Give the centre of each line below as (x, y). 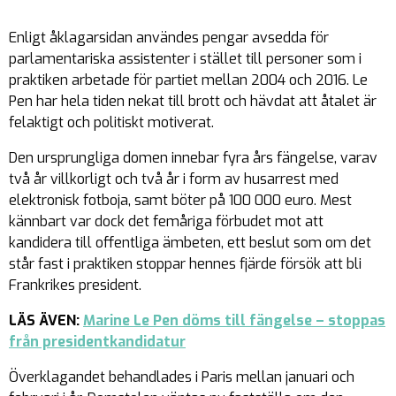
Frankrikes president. (75, 285)
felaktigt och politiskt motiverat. (111, 122)
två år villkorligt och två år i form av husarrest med (174, 179)
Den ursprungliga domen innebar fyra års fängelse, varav (193, 158)
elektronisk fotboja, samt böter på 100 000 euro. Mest (180, 200)
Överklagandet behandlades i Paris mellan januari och (182, 377)
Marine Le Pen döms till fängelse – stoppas (234, 320)
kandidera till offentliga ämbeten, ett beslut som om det (190, 243)
